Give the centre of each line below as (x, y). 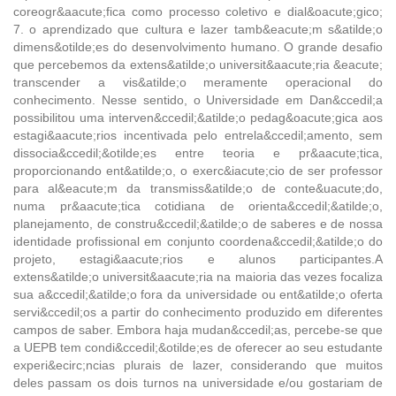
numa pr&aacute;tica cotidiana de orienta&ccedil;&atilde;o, (198, 206)
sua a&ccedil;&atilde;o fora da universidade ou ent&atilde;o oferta (198, 294)
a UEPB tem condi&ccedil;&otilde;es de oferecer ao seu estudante (198, 347)
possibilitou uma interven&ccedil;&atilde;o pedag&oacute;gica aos (198, 117)
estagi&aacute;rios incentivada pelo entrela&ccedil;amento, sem (198, 135)
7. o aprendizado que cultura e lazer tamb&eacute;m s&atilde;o (198, 29)
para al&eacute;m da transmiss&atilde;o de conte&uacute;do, (198, 188)
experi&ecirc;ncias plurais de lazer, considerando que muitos (198, 365)
